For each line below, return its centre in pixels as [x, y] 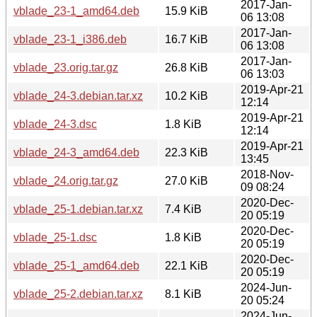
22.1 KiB [186, 265]
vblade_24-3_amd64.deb [76, 152]
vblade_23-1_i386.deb [70, 39]
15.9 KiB [186, 11]
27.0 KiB [186, 180]
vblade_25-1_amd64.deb [76, 265]
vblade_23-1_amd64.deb [76, 11]
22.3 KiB [186, 152]
